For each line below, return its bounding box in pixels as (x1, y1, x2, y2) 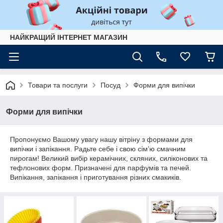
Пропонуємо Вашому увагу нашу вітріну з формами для (10, 135, 193, 143)
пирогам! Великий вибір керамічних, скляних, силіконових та (10, 154, 208, 162)
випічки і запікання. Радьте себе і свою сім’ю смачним (10, 145, 186, 153)
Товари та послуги (28, 81, 88, 89)
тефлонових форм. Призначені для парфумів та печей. (10, 164, 191, 172)
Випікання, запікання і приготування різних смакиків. (10, 173, 181, 181)
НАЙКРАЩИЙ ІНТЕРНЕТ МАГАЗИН (10, 33, 127, 41)
